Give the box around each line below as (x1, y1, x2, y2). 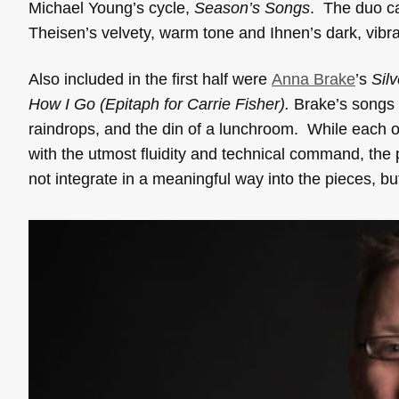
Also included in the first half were (28, 70, 272, 89)
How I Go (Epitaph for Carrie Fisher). (28, 95, 294, 114)
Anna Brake (272, 70, 355, 89)
